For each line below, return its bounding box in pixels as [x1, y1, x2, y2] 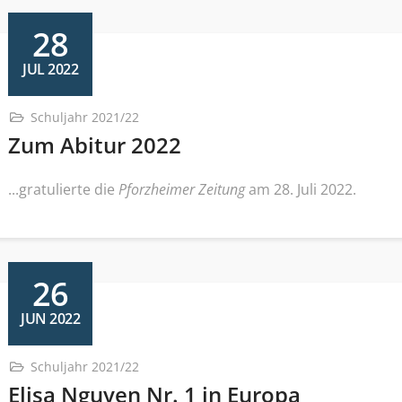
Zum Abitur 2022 [8, 130, 181, 160]
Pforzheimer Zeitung [118, 179, 245, 199]
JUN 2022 [21, 308, 80, 328]
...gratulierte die [8, 179, 118, 199]
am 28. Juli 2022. [245, 179, 356, 199]
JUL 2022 [22, 58, 78, 79]
